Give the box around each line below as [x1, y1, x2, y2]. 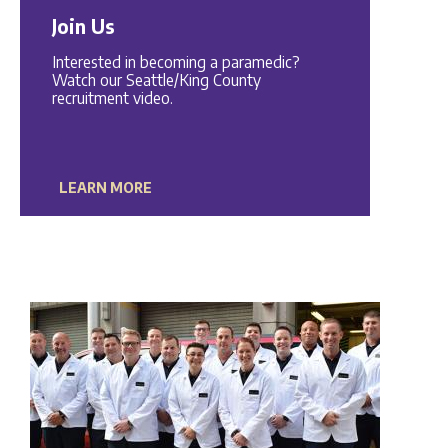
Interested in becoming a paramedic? [51, 52, 300, 71]
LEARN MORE [59, 179, 153, 196]
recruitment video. [51, 88, 173, 107]
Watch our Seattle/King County [51, 70, 261, 89]
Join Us [51, 15, 115, 38]
